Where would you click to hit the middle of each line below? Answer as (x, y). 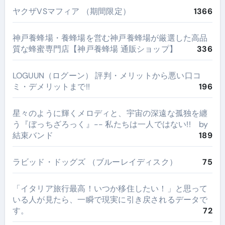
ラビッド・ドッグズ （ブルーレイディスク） (95, 162)
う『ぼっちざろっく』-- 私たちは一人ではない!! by (110, 124)
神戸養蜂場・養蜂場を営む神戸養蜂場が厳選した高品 (110, 38)
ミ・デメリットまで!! (51, 86)
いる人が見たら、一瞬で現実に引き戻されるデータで (110, 199)
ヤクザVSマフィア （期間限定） (71, 11)
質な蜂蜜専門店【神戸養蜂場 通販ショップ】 (95, 49)
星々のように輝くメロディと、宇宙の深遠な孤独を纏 (110, 113)
